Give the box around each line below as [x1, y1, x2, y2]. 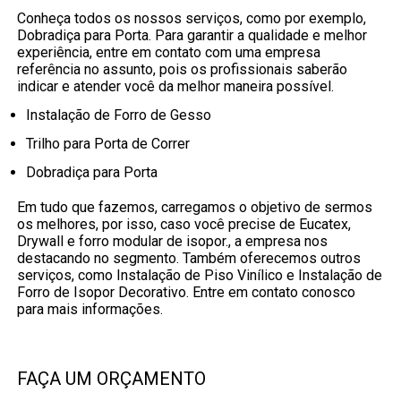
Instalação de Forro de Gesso [30, 107, 212, 124]
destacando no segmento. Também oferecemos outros [17, 250, 362, 268]
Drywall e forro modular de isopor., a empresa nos [17, 233, 328, 251]
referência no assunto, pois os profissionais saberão [17, 61, 348, 79]
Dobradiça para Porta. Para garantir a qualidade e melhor [17, 27, 368, 45]
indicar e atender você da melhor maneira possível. [17, 78, 335, 96]
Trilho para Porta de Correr [33, 135, 191, 153]
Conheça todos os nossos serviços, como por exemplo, [17, 10, 367, 28]
